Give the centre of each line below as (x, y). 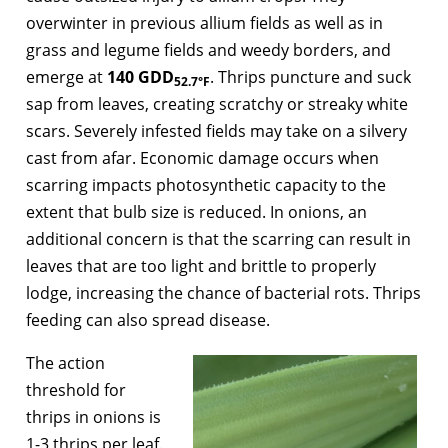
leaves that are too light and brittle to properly (201, 265)
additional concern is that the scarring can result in (218, 238)
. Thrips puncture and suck (310, 76)
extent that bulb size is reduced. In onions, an (196, 211)
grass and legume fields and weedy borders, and (208, 49)
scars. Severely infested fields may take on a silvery (216, 130)
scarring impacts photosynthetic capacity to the (206, 184)
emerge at (66, 76)
